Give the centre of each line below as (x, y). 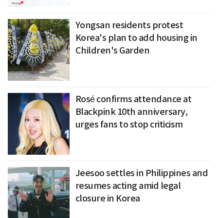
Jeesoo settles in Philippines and (142, 173)
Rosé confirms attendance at (133, 99)
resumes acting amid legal (128, 185)
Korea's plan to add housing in (136, 38)
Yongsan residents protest (129, 25)
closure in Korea (108, 198)
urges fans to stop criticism (129, 124)
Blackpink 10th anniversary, (131, 111)
